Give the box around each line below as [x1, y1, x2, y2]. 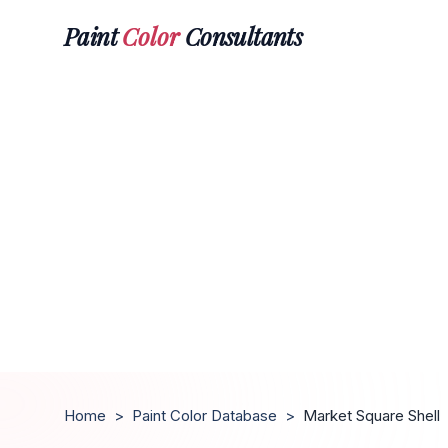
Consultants [179, 19, 303, 52]
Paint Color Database [132, 406, 277, 425]
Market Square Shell [303, 406, 440, 425]
